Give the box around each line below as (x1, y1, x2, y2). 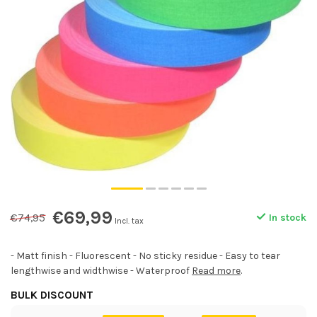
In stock (266, 212, 306, 224)
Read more (192, 265, 241, 277)
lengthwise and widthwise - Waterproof (11, 265, 192, 277)
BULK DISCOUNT (11, 289, 93, 301)
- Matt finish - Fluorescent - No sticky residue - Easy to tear (11, 250, 280, 262)
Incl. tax (115, 217, 144, 226)
